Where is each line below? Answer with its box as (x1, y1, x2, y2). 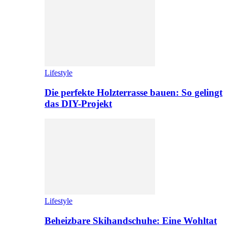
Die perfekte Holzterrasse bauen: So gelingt (45, 87, 222, 98)
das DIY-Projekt (45, 98, 112, 109)
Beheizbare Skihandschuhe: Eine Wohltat (45, 215, 217, 226)
